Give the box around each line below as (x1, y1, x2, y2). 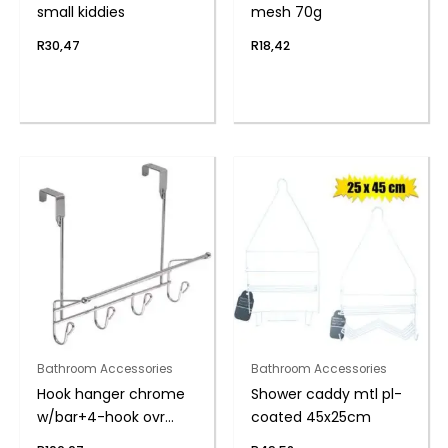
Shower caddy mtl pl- (250, 384, 402, 405)
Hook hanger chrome (36, 384, 185, 405)
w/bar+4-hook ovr (36, 407, 165, 428)
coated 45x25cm (250, 407, 371, 428)
